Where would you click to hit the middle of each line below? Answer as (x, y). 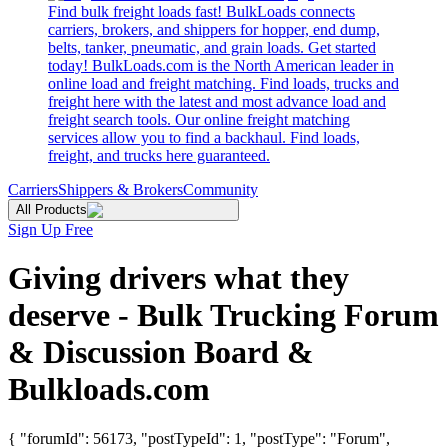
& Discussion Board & (161, 352)
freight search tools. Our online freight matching (199, 119)
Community (220, 189)
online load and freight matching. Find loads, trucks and (223, 83)
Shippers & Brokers (120, 189)
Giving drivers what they (178, 278)
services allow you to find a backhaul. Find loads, (204, 137)
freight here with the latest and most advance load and (217, 101)
